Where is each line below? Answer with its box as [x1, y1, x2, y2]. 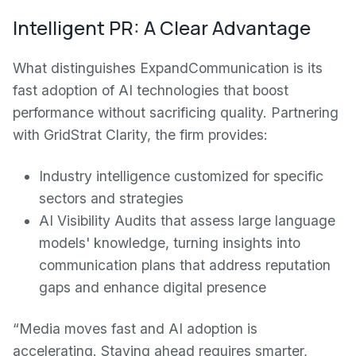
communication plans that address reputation [39, 257, 331, 273]
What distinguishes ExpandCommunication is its [13, 60, 323, 76]
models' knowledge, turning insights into [39, 234, 301, 251]
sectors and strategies [39, 190, 184, 207]
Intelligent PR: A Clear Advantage [13, 14, 311, 41]
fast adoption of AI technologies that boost [13, 82, 288, 99]
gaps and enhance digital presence [39, 279, 267, 296]
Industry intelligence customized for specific [39, 168, 324, 184]
